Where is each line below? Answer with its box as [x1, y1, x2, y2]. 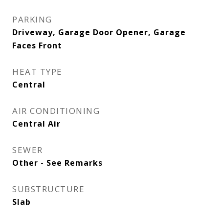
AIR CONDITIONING [12, 105, 100, 116]
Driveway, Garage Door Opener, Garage [12, 27, 186, 38]
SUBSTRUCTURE [12, 183, 85, 195]
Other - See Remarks [12, 157, 103, 168]
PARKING [12, 14, 52, 25]
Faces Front [12, 40, 62, 51]
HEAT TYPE [12, 66, 63, 77]
